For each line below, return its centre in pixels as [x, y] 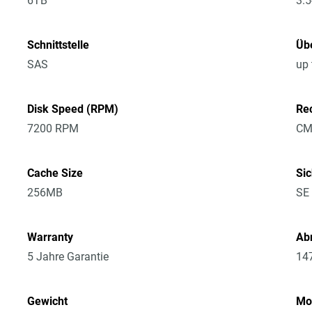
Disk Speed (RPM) [73, 109]
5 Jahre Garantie [68, 257]
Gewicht [48, 301]
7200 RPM [53, 128]
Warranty [50, 237]
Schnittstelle [58, 45]
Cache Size [55, 173]
